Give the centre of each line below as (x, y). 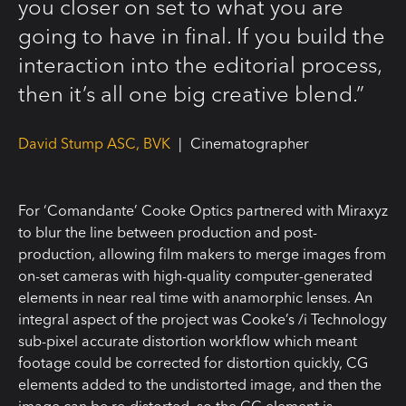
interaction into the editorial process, (200, 64)
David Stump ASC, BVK (96, 143)
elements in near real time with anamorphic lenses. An (195, 297)
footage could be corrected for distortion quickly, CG (193, 362)
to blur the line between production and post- (168, 232)
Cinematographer (250, 143)
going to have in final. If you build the (202, 35)
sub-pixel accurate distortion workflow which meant (188, 340)
